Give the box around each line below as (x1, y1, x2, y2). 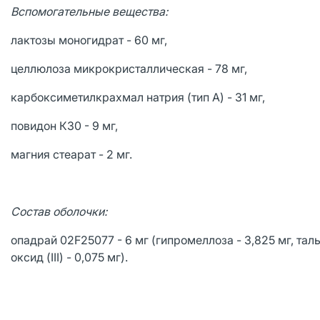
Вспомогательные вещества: (11, 4, 171, 19)
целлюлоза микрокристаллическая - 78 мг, (11, 61, 250, 76)
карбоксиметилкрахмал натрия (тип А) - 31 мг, (11, 90, 268, 104)
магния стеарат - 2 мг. (11, 147, 132, 161)
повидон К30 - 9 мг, (11, 119, 121, 133)
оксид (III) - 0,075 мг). (11, 250, 128, 264)
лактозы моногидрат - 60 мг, (11, 33, 170, 47)
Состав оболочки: (11, 204, 107, 219)
